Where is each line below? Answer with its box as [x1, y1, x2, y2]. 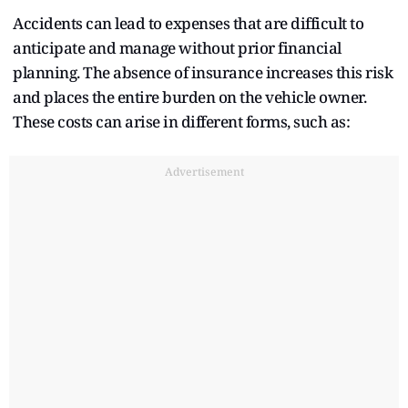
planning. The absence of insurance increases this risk [13, 61, 393, 83]
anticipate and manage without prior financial [13, 36, 342, 58]
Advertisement [164, 163, 244, 179]
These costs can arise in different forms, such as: [13, 110, 350, 132]
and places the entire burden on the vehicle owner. [13, 86, 366, 107]
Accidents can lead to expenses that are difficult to [13, 12, 363, 34]
